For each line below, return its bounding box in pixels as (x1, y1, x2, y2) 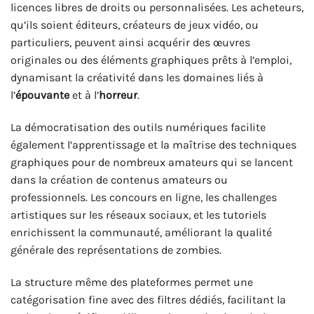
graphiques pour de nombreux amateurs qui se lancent (11, 156, 293, 170)
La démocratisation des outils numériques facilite (11, 121, 266, 135)
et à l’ (69, 88, 99, 102)
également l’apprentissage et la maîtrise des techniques (11, 138, 296, 152)
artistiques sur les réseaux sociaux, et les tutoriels (11, 208, 266, 222)
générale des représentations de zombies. (11, 243, 221, 257)
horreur (99, 88, 137, 102)
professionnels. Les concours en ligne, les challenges (11, 191, 277, 205)
